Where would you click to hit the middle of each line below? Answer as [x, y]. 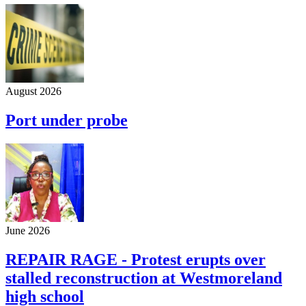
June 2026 [28, 231]
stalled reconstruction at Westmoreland [144, 278]
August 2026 [33, 92]
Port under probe [67, 121]
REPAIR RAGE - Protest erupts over [136, 259]
